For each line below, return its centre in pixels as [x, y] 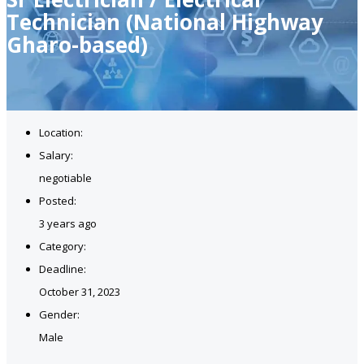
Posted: [58, 200]
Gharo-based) [77, 44]
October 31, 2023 [80, 291]
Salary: [56, 155]
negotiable [65, 178]
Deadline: [63, 269]
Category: [63, 246]
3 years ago [68, 223]
